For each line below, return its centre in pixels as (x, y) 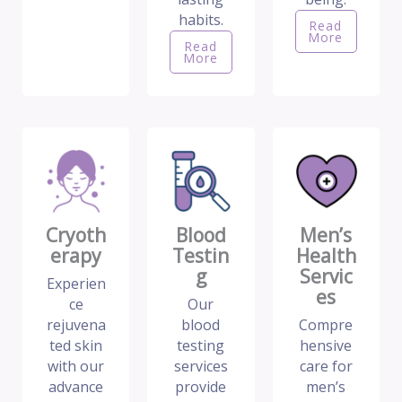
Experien (76, 284)
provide (201, 387)
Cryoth (76, 236)
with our (76, 367)
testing (201, 346)
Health (326, 256)
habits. (201, 20)
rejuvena (76, 325)
